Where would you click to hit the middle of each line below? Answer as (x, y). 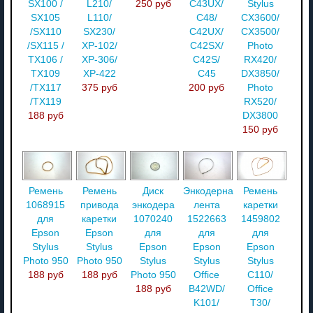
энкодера (153, 205)
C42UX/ (207, 32)
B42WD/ (206, 289)
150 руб (261, 130)
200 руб (207, 88)
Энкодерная (211, 191)
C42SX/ (206, 46)
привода (99, 205)
